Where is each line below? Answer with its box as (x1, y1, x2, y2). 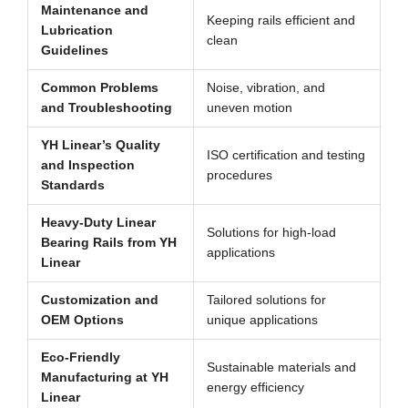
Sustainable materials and (206, 361, 356, 375)
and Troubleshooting (40, 101, 172, 116)
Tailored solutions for (206, 293, 326, 308)
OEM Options (40, 313, 124, 328)
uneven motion (206, 101, 292, 116)
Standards (40, 178, 105, 193)
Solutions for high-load (206, 226, 336, 240)
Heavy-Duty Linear (40, 216, 156, 230)
